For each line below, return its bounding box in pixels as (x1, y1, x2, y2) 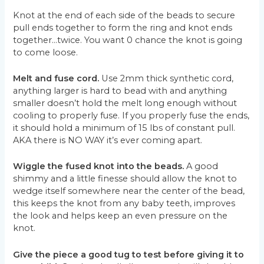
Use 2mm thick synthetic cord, (99, 72, 234, 84)
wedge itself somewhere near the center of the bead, (13, 186, 245, 197)
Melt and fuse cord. (13, 72, 100, 84)
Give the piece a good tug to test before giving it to (13, 249, 245, 260)
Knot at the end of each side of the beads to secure (13, 9, 236, 21)
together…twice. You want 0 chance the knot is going (13, 34, 243, 45)
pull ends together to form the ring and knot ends (13, 22, 233, 33)
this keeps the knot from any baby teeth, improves (13, 198, 236, 209)
